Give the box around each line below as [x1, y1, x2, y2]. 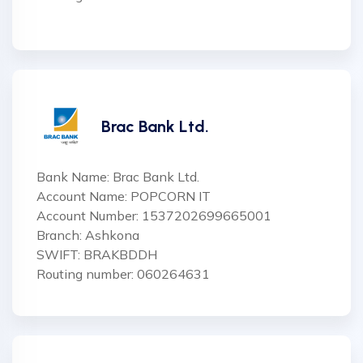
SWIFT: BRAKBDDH [36, 246, 157, 263]
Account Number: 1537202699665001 [36, 207, 271, 224]
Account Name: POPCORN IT [36, 188, 211, 204]
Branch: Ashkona [36, 227, 139, 243]
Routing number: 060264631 [36, 266, 210, 282]
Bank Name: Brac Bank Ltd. [36, 169, 199, 185]
